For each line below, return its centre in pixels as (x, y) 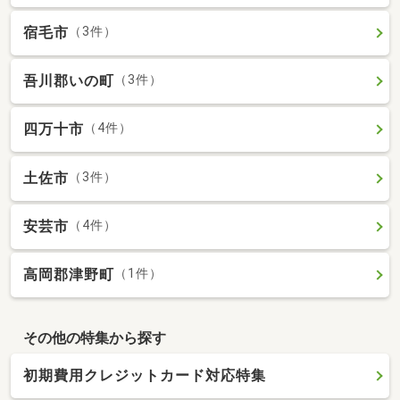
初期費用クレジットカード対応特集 (145, 376)
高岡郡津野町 (69, 275)
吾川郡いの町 (69, 81)
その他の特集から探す (94, 337)
